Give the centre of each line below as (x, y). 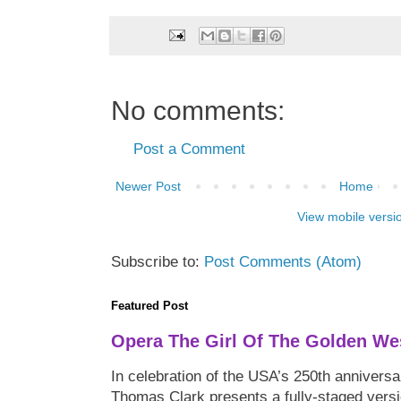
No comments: (198, 110)
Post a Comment (189, 149)
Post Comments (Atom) (283, 261)
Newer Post (148, 186)
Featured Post (149, 305)
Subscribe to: (158, 261)
